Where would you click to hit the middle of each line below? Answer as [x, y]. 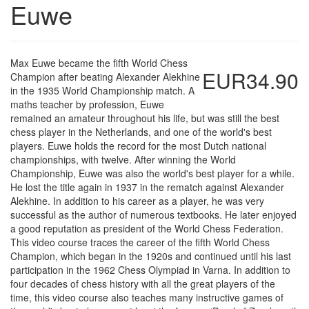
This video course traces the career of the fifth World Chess [140, 242]
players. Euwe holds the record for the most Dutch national [138, 146]
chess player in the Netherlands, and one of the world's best [141, 132]
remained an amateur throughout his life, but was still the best [145, 118]
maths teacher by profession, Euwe [87, 104]
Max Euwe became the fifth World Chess [99, 63]
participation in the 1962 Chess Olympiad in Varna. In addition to [150, 270]
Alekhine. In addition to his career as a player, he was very [137, 201]
